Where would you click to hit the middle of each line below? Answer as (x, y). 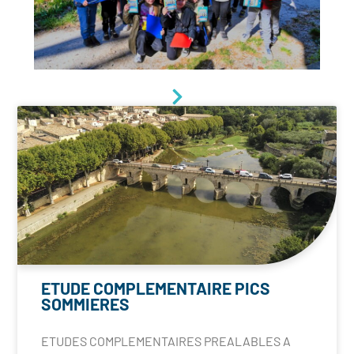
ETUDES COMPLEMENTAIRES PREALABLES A (166, 341)
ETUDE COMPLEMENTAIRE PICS (156, 288)
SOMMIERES (86, 304)
